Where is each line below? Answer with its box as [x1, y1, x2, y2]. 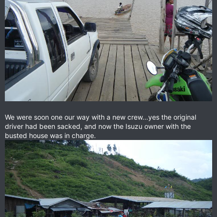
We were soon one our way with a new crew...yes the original [5, 112, 196, 121]
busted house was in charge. [5, 131, 96, 139]
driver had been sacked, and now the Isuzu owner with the [5, 122, 191, 130]
